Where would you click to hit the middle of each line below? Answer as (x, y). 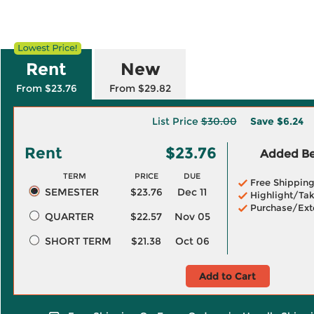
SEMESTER (71, 192)
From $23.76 (46, 88)
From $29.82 (140, 88)
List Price (176, 121)
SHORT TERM (78, 241)
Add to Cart (227, 276)
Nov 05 (192, 217)
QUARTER (69, 217)
